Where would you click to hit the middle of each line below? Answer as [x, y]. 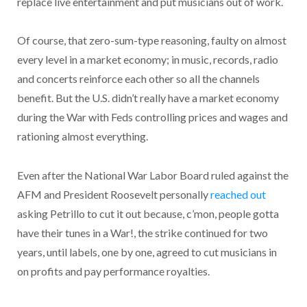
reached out [238, 195]
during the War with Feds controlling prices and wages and [152, 117]
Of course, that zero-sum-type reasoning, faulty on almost [151, 40]
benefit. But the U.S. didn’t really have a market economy [148, 98]
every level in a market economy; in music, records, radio [147, 60]
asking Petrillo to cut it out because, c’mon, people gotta [148, 214]
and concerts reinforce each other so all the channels [138, 79]
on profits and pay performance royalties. [113, 271]
